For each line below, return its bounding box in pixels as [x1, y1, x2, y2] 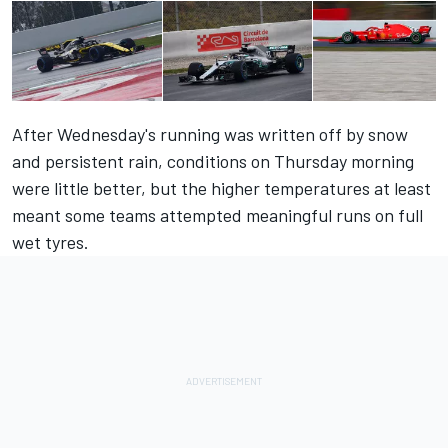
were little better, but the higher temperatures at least [12, 177, 431, 200]
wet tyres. [12, 231, 89, 254]
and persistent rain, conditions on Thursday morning [12, 150, 414, 173]
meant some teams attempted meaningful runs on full [12, 204, 423, 227]
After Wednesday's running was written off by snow [12, 123, 408, 146]
